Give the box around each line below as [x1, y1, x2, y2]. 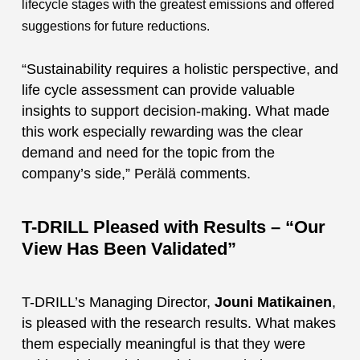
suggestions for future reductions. [21, 19, 210, 34]
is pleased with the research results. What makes [21, 315, 336, 332]
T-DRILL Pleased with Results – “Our [21, 217, 325, 238]
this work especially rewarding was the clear [21, 124, 303, 141]
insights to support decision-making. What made [21, 103, 329, 120]
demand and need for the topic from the [21, 145, 275, 162]
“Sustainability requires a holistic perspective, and [21, 61, 338, 78]
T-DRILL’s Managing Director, [21, 294, 215, 311]
